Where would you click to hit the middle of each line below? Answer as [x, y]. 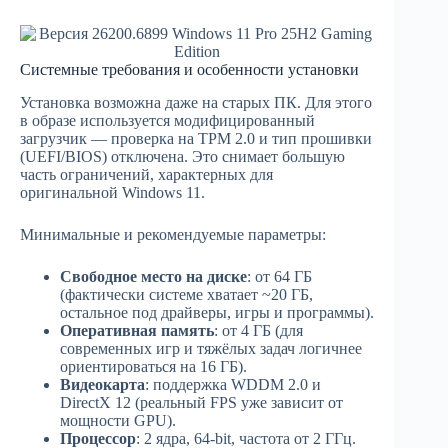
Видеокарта [102, 385]
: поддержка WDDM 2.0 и [233, 385]
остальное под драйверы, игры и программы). [217, 313]
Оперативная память [137, 331]
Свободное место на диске [153, 277]
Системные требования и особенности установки [189, 70]
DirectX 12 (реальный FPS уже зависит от [201, 403]
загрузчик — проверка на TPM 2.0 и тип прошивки [196, 139]
